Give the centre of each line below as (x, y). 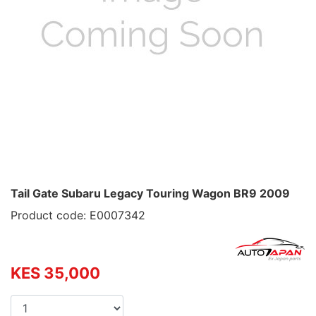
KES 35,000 (55, 273)
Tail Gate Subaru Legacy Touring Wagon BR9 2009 (150, 193)
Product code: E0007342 (78, 215)
